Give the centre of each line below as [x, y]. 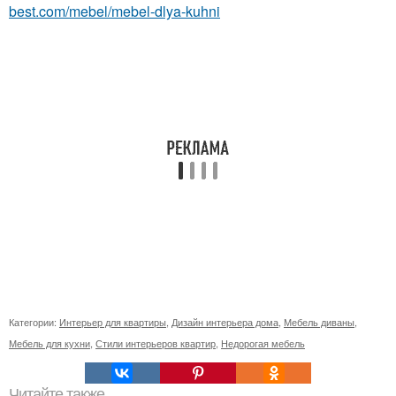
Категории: [34, 322]
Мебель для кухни [49, 343]
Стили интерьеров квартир [156, 343]
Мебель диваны [319, 322]
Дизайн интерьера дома [225, 322]
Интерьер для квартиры [113, 322]
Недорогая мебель [263, 343]
